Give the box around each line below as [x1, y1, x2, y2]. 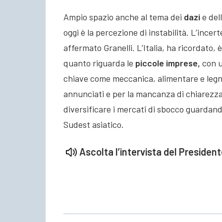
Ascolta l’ [79, 145, 120, 158]
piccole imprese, [133, 57, 200, 68]
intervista [120, 145, 162, 158]
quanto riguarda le [63, 57, 133, 68]
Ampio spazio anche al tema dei [63, 11, 184, 22]
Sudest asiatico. [63, 118, 124, 130]
